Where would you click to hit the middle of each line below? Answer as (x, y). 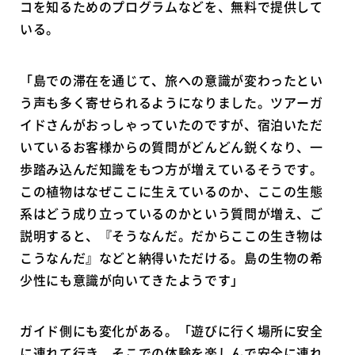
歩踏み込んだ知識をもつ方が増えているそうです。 (172, 168)
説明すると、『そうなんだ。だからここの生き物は (172, 235)
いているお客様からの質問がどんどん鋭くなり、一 (172, 146)
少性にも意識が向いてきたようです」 (132, 279)
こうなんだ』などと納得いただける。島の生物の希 (172, 257)
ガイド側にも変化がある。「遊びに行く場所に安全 (172, 331)
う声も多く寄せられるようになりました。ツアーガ (172, 102)
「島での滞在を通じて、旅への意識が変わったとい (172, 80)
